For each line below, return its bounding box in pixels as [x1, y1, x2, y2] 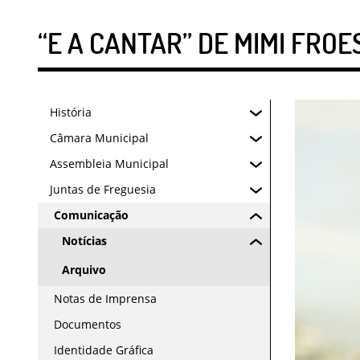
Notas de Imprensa [54, 291, 157, 306]
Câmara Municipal [50, 130, 149, 145]
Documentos [54, 317, 121, 332]
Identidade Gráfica [54, 342, 153, 358]
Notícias [62, 233, 107, 248]
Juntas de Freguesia [50, 182, 156, 197]
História [50, 104, 92, 120]
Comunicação [54, 207, 129, 223]
